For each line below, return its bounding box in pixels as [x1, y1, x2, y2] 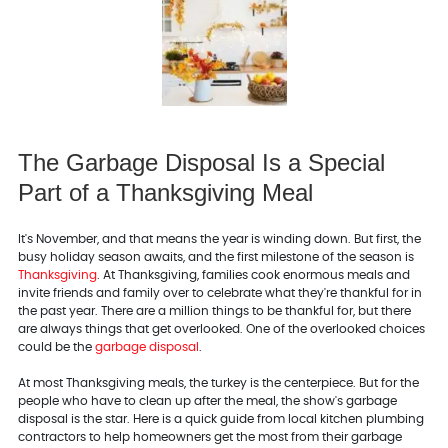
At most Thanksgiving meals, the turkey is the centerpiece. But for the [17, 376, 419, 389]
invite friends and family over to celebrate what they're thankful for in [17, 286, 422, 299]
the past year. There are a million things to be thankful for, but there [17, 304, 411, 317]
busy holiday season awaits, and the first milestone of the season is [17, 250, 414, 263]
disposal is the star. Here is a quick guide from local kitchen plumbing [17, 412, 424, 425]
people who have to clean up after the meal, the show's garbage [17, 394, 397, 407]
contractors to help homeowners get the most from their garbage [17, 430, 402, 443]
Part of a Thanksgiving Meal [17, 178, 313, 206]
